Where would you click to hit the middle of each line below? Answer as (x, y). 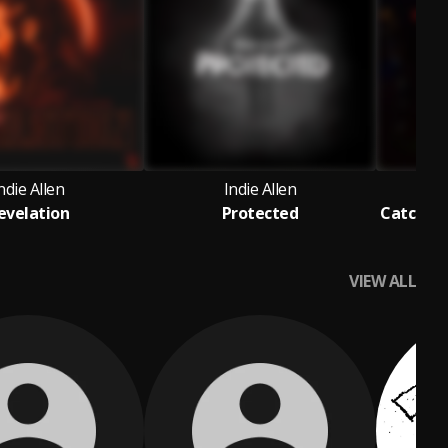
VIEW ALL (382, 281)
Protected (260, 213)
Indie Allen (260, 189)
